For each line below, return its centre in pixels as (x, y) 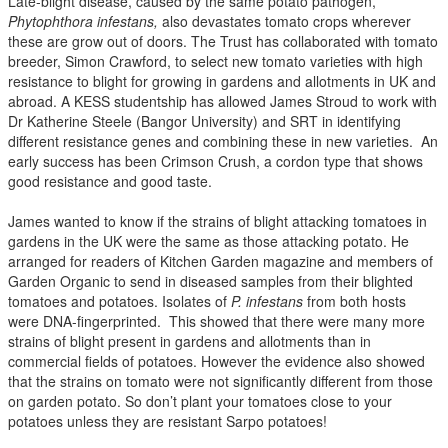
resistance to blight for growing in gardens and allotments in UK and (222, 80)
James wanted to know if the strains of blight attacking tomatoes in (217, 220)
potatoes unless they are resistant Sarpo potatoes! (167, 420)
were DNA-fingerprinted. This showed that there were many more (216, 320)
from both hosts (354, 300)
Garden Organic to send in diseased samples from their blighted (210, 280)
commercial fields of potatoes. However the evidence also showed (216, 360)
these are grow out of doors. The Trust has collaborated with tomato (223, 40)
